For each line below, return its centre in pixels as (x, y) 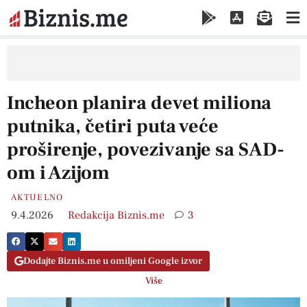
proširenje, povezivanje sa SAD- (146, 149)
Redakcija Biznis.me (116, 215)
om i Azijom (58, 172)
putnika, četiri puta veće (113, 126)
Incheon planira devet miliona (139, 102)
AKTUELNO (37, 197)
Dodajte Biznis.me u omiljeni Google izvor (113, 261)
